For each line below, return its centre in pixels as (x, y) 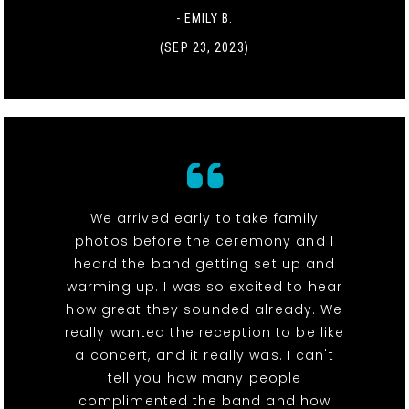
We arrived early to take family (204, 219)
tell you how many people (204, 378)
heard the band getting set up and (204, 264)
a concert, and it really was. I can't (204, 356)
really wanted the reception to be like (204, 333)
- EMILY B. (204, 19)
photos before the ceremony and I (204, 241)
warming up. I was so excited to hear (204, 287)
